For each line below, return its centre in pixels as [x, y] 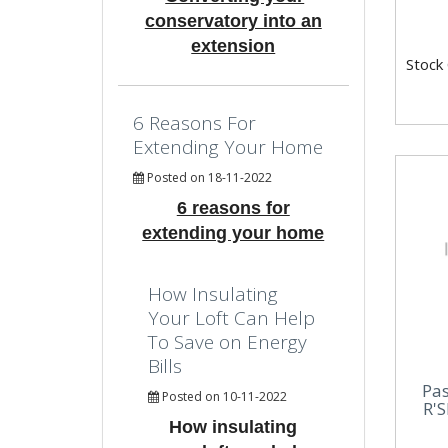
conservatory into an [233, 21]
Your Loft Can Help [231, 318]
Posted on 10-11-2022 [223, 396]
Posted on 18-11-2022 [208, 177]
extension [233, 46]
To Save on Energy [227, 342]
